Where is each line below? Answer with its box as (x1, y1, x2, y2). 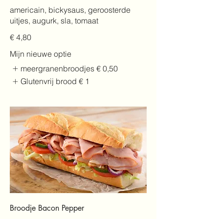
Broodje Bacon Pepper (10, 202, 84, 213)
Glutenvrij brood (21, 76, 77, 87)
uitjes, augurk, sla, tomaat (10, 15, 98, 25)
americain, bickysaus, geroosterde (10, 4, 131, 15)
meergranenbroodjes (21, 63, 95, 73)
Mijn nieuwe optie (10, 48, 71, 59)
